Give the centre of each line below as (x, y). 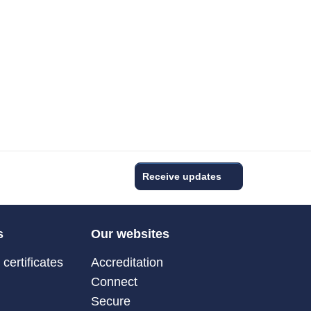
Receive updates (182, 176)
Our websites (131, 234)
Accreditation (127, 262)
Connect (115, 281)
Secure (111, 301)
